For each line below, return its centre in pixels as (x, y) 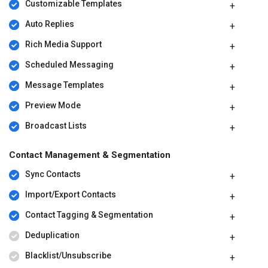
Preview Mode (53, 106)
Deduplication (52, 235)
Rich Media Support (63, 45)
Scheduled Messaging (69, 65)
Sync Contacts (53, 174)
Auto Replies (49, 24)
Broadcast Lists (56, 126)
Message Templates (64, 85)
